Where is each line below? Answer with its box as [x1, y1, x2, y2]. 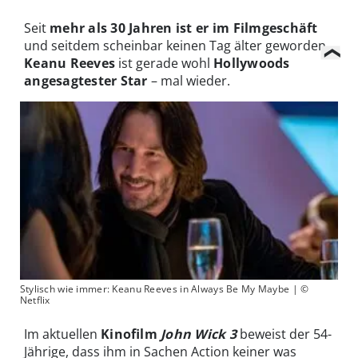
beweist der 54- [236, 324, 332, 343]
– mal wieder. [147, 71, 230, 89]
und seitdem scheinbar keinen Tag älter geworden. [24, 36, 329, 54]
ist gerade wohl [115, 54, 214, 72]
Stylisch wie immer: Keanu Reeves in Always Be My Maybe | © [19, 281, 309, 296]
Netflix [19, 292, 50, 307]
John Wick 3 [161, 324, 237, 343]
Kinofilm [101, 324, 161, 343]
